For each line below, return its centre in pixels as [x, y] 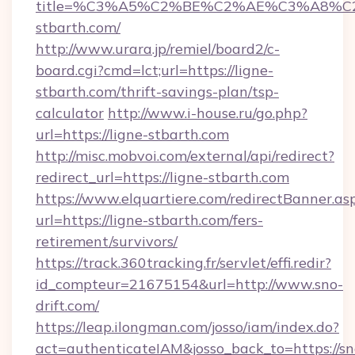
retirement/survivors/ [107, 241]
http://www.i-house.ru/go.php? [208, 113]
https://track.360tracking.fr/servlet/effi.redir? [183, 263]
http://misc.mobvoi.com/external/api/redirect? [185, 156]
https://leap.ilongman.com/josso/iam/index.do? [187, 327]
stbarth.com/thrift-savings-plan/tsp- [157, 92]
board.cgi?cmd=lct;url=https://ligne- [155, 70]
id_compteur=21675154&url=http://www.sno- [189, 284]
